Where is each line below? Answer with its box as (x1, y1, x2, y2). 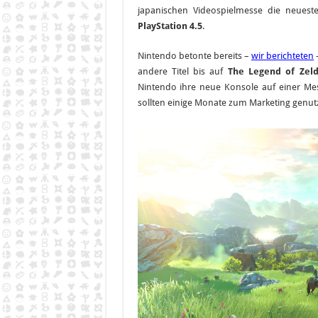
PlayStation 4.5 (137, 20, 202, 31)
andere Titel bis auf (137, 65, 228, 77)
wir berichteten (251, 50, 314, 61)
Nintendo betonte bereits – (137, 50, 251, 61)
